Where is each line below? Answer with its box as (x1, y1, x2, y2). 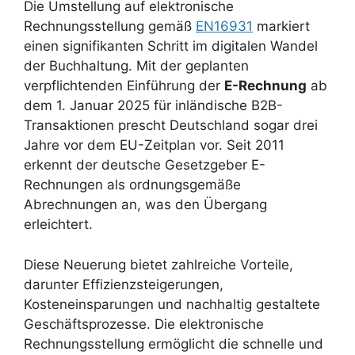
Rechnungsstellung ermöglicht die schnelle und (24, 335, 323, 352)
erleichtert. (24, 216, 93, 233)
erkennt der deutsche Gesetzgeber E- (24, 157, 265, 174)
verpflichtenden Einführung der (24, 78, 224, 94)
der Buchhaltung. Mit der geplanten (24, 58, 249, 74)
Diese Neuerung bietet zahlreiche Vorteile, (24, 256, 293, 273)
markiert (253, 18, 310, 35)
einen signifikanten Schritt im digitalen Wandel (24, 38, 318, 55)
